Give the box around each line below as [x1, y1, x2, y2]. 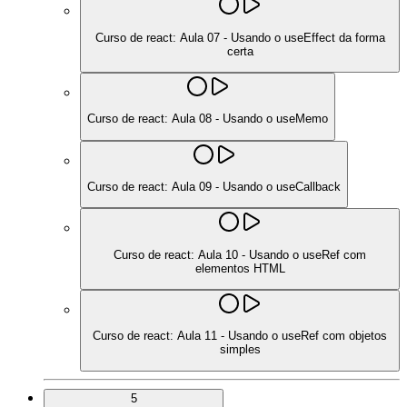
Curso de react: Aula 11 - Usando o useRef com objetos [93, 329, 387, 343]
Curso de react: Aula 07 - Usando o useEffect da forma [94, 30, 385, 45]
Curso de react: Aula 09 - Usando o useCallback [87, 180, 341, 194]
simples [219, 342, 261, 357]
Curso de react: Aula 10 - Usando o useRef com [114, 247, 366, 262]
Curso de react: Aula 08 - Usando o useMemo [87, 112, 328, 126]
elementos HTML [194, 261, 285, 275]
